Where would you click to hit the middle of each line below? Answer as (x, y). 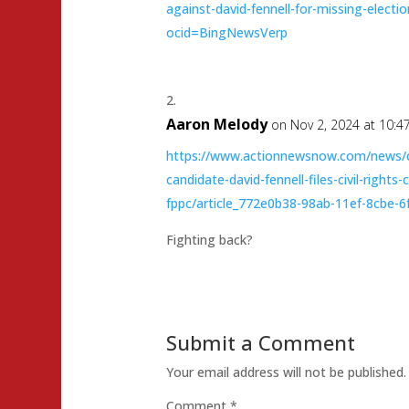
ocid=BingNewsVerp (227, 33)
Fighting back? (210, 240)
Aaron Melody (217, 125)
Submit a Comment (261, 343)
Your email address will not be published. (287, 372)
